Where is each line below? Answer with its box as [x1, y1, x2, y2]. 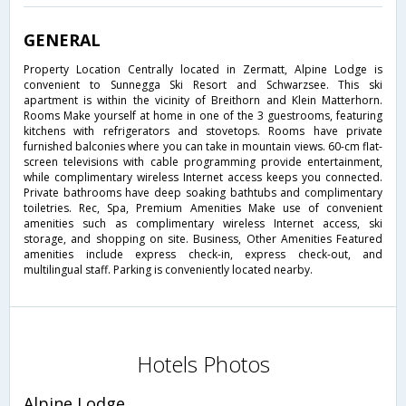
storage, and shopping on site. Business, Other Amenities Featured [24, 230, 382, 246]
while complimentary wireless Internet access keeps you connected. [24, 169, 382, 185]
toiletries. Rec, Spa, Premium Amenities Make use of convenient [24, 199, 382, 216]
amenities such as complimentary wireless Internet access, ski [24, 215, 382, 231]
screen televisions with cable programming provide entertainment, [24, 153, 382, 169]
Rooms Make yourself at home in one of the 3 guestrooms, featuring [24, 107, 382, 123]
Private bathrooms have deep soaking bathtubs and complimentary [24, 184, 382, 200]
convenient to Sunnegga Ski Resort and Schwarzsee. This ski [24, 76, 382, 92]
